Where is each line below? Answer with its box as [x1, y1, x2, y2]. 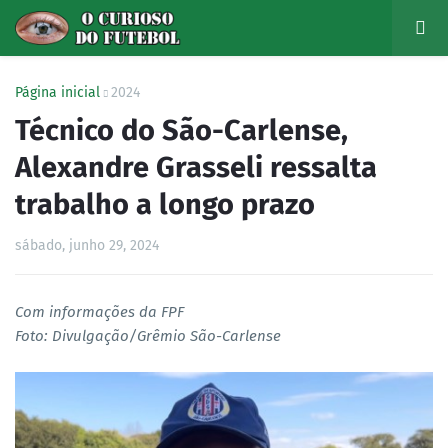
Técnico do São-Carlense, [15, 113, 348, 148]
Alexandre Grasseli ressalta [15, 150, 377, 185]
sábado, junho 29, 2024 [15, 237, 159, 254]
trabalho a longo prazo [15, 187, 315, 222]
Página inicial [15, 84, 100, 101]
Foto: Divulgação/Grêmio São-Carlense [15, 327, 281, 345]
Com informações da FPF [15, 303, 184, 321]
